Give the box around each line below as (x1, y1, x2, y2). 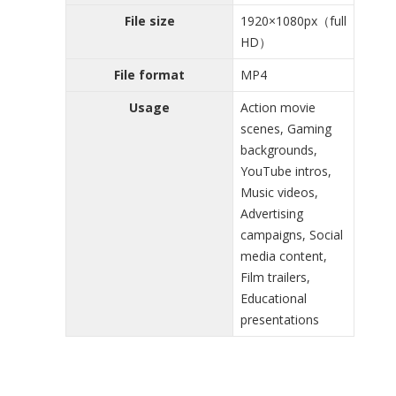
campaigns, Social (240, 225, 343, 243)
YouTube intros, (240, 162, 331, 179)
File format (114, 65, 185, 83)
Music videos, (240, 183, 318, 201)
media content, (240, 247, 327, 264)
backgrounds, (240, 141, 317, 158)
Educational (240, 289, 307, 307)
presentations (240, 310, 319, 328)
